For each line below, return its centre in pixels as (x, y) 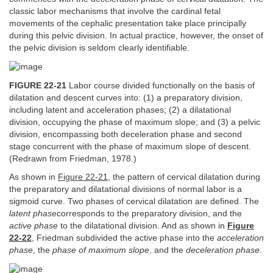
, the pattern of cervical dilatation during (184, 177)
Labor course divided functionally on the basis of (161, 85)
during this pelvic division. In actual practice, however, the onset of (136, 36)
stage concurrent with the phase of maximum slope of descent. (130, 146)
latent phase (33, 214)
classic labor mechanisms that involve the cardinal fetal (115, 12)
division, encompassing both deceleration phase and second (126, 134)
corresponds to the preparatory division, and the (149, 214)
